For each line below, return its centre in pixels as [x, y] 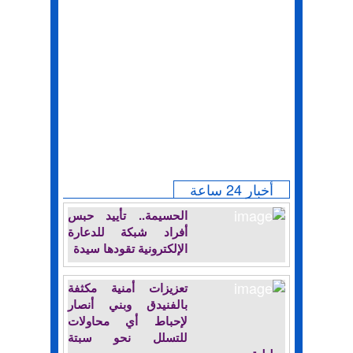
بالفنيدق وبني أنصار [128, 304]
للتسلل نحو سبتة [128, 337]
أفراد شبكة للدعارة [128, 232]
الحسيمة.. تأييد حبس [128, 215]
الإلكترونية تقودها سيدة [130, 248]
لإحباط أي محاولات [128, 321]
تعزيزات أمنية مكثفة [128, 288]
